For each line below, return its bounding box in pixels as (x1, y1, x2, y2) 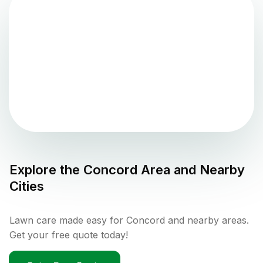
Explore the (9, 161, 83, 177)
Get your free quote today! (9, 228, 128, 241)
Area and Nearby (137, 161, 245, 177)
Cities (9, 178, 44, 194)
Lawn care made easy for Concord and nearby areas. (9, 214, 249, 226)
